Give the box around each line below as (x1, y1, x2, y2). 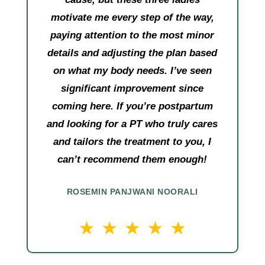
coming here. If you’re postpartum (51, 101, 213, 112)
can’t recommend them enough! (57, 154, 208, 166)
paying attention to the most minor (50, 30, 215, 41)
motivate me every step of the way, (50, 12, 214, 24)
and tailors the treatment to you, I (53, 136, 212, 148)
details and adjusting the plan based (47, 47, 218, 59)
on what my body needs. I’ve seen (53, 65, 212, 77)
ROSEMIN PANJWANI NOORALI (66, 187, 198, 197)
